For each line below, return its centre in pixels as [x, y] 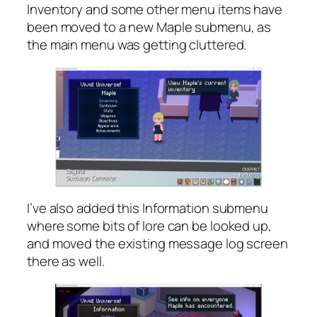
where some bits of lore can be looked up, [149, 226]
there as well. [66, 261]
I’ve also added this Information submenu [148, 208]
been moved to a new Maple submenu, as [149, 27]
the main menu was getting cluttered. [137, 45]
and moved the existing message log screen [157, 244]
